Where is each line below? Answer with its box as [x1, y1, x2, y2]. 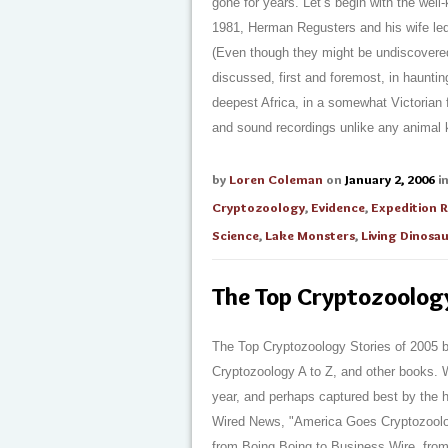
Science [212, 227, 259, 243]
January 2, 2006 [345, 171, 435, 187]
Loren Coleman [229, 171, 323, 187]
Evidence [311, 199, 365, 215]
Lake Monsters [265, 227, 355, 243]
